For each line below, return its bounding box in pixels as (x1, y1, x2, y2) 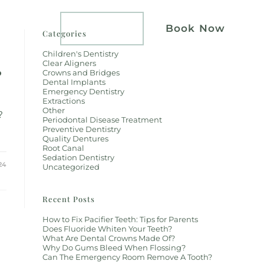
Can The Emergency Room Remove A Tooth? (42, 252, 213, 262)
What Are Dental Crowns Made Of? (42, 233, 176, 243)
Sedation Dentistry (42, 153, 115, 162)
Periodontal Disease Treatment (42, 115, 163, 124)
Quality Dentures (42, 134, 109, 143)
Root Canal (42, 143, 85, 153)
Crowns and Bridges (42, 68, 120, 77)
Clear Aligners (42, 58, 97, 68)
